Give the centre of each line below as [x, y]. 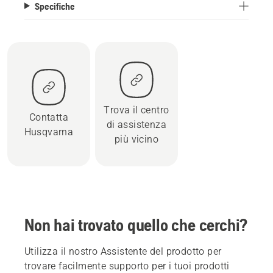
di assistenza [136, 124]
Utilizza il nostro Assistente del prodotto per [123, 251]
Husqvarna [49, 132]
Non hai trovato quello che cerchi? [136, 225]
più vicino [136, 139]
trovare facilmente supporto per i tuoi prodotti [127, 266]
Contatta [49, 117]
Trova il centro [136, 110]
